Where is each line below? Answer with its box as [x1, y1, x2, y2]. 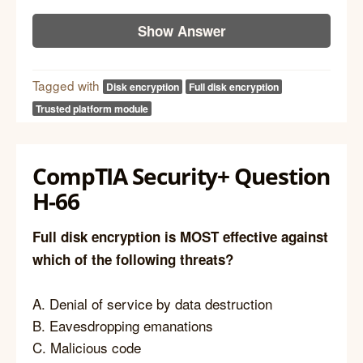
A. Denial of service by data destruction [32, 293, 272, 314]
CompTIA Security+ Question [32, 160, 331, 191]
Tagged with [32, 76, 103, 95]
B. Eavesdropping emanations [32, 314, 213, 335]
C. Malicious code [32, 336, 141, 357]
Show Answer [137, 20, 226, 41]
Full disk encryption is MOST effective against [32, 226, 328, 246]
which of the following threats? [32, 249, 233, 269]
